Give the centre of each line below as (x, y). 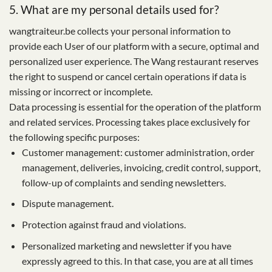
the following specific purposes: (74, 137)
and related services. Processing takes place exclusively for (130, 121)
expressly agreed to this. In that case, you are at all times (137, 260)
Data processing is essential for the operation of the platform (135, 106)
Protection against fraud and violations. (104, 224)
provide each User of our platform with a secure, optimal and (134, 46)
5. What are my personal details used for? (114, 10)
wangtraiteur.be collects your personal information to (120, 30)
